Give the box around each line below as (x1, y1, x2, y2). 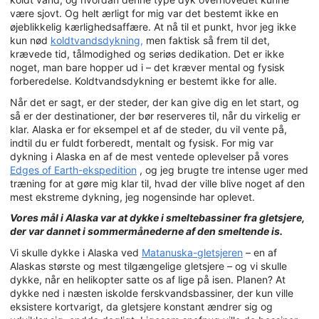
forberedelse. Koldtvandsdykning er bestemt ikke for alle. (10, 75, 277, 88)
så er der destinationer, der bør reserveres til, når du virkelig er (10, 109, 300, 122)
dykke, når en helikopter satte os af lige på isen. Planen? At (10, 273, 286, 286)
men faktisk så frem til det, (143, 34, 270, 47)
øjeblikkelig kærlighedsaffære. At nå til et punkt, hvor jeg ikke (10, 21, 296, 33)
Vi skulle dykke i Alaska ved (10, 246, 142, 258)
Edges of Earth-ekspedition (10, 163, 137, 176)
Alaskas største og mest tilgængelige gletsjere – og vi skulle (10, 259, 287, 272)
